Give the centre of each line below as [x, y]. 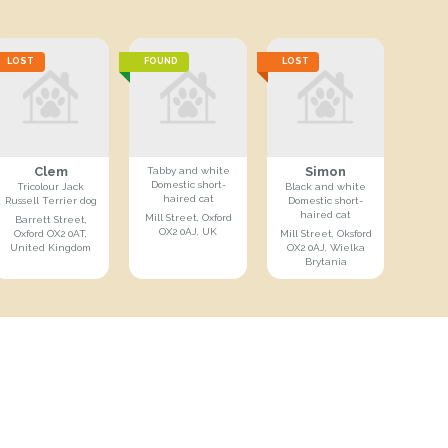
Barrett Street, [50, 219]
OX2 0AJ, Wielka [325, 247]
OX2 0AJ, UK [188, 231]
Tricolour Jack [51, 186]
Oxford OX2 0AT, [51, 233]
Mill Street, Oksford [325, 233]
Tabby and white [188, 170]
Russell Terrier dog [50, 200]
